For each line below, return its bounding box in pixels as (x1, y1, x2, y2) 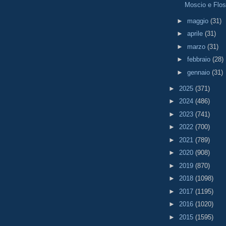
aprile (187, 30, 205, 38)
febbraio (187, 55, 212, 64)
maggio (187, 17, 210, 25)
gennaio (187, 68, 212, 76)
